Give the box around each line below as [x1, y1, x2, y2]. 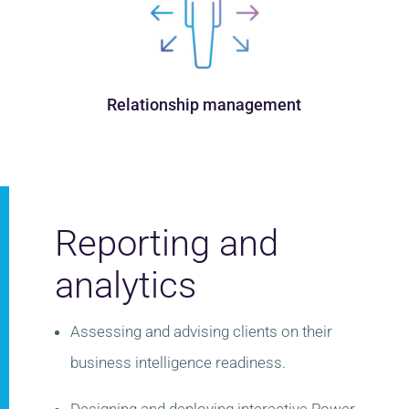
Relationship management [107, 94, 302, 114]
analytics [55, 263, 196, 307]
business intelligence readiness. [70, 352, 286, 372]
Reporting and [55, 221, 278, 265]
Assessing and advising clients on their [70, 321, 332, 341]
